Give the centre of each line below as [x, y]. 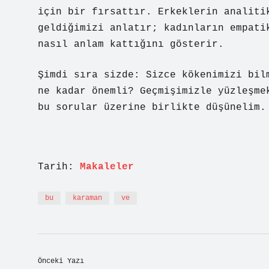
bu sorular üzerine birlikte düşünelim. [152, 107]
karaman [87, 198]
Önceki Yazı [61, 261]
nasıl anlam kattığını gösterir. [131, 44]
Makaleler [107, 167]
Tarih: [59, 167]
